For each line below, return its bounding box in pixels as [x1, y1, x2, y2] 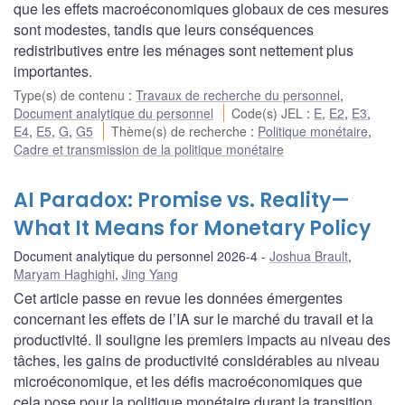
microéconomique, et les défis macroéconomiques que [14, 370, 363, 391]
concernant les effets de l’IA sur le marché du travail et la [14, 307, 373, 329]
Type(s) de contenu [14, 85, 128, 104]
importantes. [14, 60, 92, 81]
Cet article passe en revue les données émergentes [14, 287, 343, 308]
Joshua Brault [269, 246, 348, 265]
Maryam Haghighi [14, 264, 115, 283]
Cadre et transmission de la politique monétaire [14, 139, 284, 158]
